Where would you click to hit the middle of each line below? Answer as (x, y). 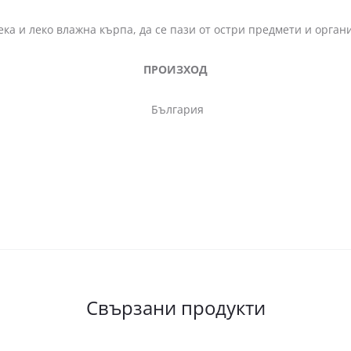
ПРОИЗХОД (175, 69)
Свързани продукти (175, 307)
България (175, 109)
